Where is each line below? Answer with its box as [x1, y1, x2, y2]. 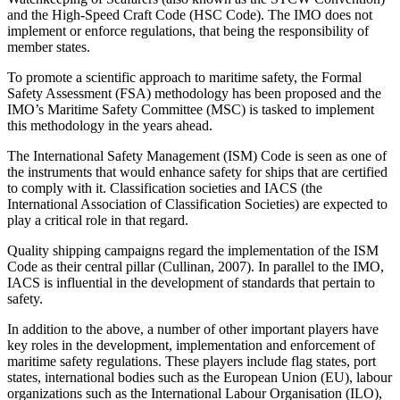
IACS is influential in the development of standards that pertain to [7, 275, 375, 291]
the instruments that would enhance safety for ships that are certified [7, 164, 387, 180]
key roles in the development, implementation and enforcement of [7, 337, 375, 354]
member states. [7, 39, 90, 55]
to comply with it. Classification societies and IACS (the [7, 180, 322, 196]
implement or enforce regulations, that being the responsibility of [7, 23, 369, 39]
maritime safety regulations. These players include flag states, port [7, 354, 376, 370]
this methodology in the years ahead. [7, 118, 212, 134]
